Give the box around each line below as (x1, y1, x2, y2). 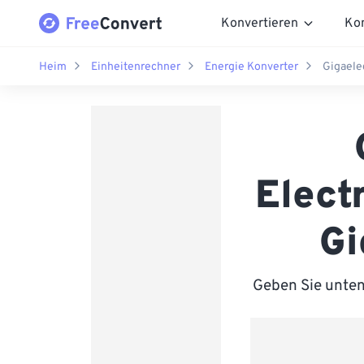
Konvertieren (221, 15, 298, 32)
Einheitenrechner (91, 59, 180, 74)
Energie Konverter (205, 59, 298, 74)
